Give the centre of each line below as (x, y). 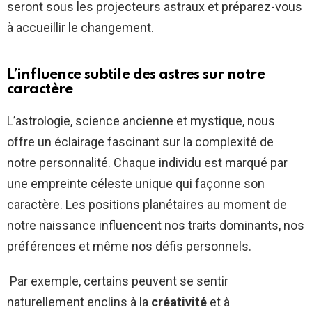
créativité (179, 302)
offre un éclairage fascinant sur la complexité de (140, 142)
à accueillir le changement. (80, 28)
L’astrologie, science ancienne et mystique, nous (141, 121)
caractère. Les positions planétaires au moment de (147, 205)
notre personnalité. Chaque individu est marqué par (147, 163)
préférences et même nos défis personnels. (129, 247)
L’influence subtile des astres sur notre (136, 75)
